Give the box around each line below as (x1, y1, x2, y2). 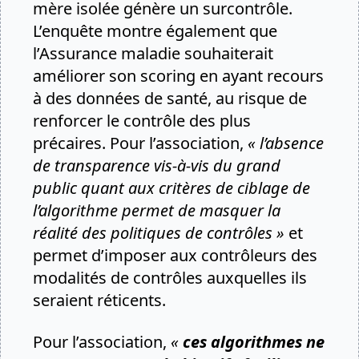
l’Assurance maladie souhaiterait (33, 42, 273, 64)
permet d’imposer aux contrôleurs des (33, 244, 317, 266)
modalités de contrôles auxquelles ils (33, 267, 307, 288)
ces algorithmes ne (183, 331, 325, 353)
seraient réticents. (33, 289, 166, 311)
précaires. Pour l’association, (33, 132, 248, 154)
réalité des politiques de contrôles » (33, 222, 284, 244)
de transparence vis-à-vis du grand (33, 155, 280, 176)
